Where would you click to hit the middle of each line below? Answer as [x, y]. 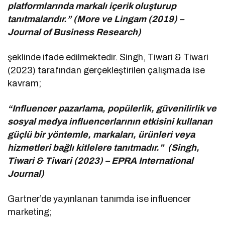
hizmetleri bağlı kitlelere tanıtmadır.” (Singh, [104, 148]
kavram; [24, 84]
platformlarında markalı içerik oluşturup [92, 6]
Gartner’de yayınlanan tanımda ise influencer [99, 199]
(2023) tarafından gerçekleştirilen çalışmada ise [106, 71]
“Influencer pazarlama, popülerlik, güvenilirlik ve [112, 109]
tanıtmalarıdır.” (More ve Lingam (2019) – [96, 19]
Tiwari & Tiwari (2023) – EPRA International [101, 161]
